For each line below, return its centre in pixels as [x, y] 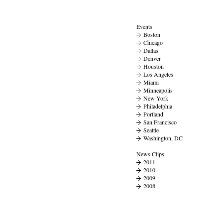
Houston [154, 66]
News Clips [150, 154]
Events [144, 26]
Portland [153, 114]
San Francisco [160, 122]
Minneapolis [158, 90]
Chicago [153, 42]
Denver [152, 58]
